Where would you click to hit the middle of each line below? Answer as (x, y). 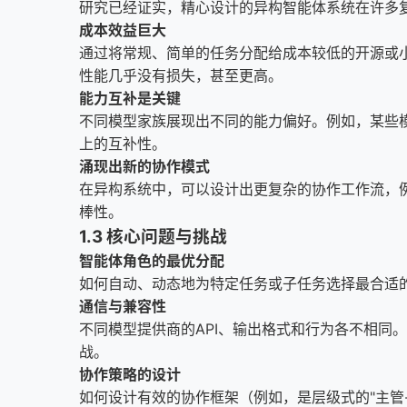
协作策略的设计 (130, 374)
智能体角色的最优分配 (152, 261)
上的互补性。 (123, 144)
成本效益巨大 (123, 30)
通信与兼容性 (123, 306)
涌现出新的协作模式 (144, 166)
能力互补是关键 (130, 98)
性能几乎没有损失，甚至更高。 (181, 75)
